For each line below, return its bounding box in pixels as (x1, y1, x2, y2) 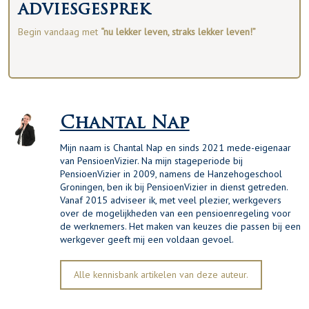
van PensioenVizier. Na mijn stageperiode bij (59, 154, 243, 167)
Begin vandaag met (18, 25, 101, 38)
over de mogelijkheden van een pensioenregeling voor (59, 206, 291, 219)
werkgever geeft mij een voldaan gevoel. (59, 232, 234, 246)
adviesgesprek (18, 1, 150, 19)
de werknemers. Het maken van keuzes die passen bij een (59, 219, 301, 232)
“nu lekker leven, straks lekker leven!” (101, 25, 256, 38)
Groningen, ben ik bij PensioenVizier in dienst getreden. (59, 180, 288, 193)
